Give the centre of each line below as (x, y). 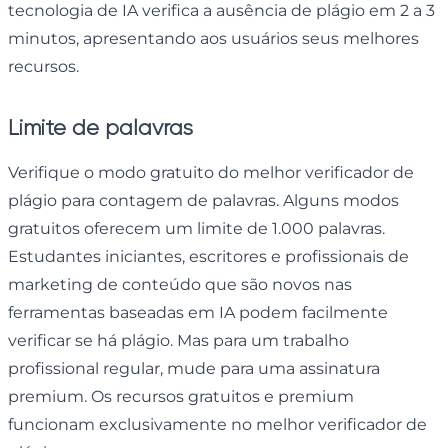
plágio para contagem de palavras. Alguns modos (203, 200)
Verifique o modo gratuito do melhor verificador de (211, 172)
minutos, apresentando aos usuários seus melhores (213, 38)
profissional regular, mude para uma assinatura (194, 368)
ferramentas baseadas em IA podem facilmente (198, 312)
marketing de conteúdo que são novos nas (180, 284)
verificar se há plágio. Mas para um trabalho (178, 340)
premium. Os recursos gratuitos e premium (181, 396)
